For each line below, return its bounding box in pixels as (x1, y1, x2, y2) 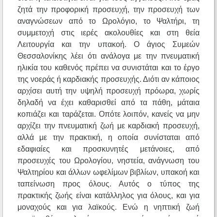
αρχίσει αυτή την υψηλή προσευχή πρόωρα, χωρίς (17, 87, 200, 95)
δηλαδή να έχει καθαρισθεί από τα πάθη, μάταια (17, 98, 200, 107)
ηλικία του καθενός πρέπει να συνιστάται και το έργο (17, 63, 200, 72)
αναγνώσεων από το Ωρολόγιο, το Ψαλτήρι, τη (17, 17, 200, 26)
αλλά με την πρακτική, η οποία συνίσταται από (17, 133, 200, 142)
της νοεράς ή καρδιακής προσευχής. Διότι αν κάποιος (17, 75, 200, 84)
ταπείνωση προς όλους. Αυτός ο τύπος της (17, 180, 200, 188)
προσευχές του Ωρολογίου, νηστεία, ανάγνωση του (17, 156, 200, 165)
